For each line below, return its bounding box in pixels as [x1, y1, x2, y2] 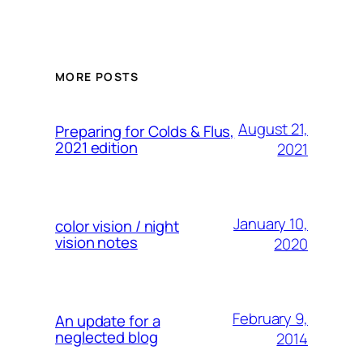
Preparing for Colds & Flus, [55, 121, 235, 143]
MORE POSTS [55, 69, 139, 85]
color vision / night [55, 216, 179, 237]
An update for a [55, 310, 160, 332]
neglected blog [55, 327, 158, 348]
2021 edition [55, 137, 138, 159]
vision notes [55, 232, 138, 254]
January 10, [233, 213, 308, 235]
